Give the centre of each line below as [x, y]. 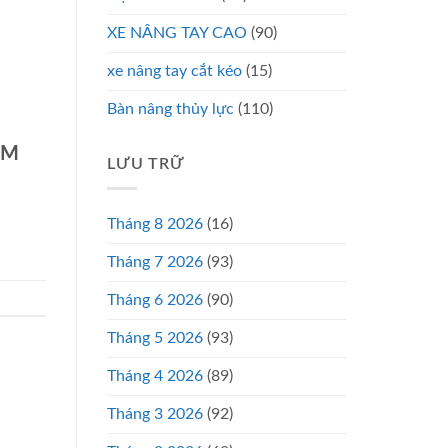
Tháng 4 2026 [155, 376]
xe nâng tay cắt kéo [174, 70]
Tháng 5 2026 [155, 338]
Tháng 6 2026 [155, 300]
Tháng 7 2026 [155, 262]
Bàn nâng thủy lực [170, 108]
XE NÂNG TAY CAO [177, 32]
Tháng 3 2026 [155, 414]
